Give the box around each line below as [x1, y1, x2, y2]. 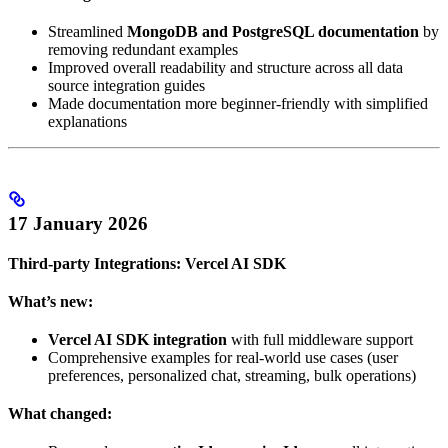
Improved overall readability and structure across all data [48, 59, 403, 77]
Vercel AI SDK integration [48, 330, 227, 348]
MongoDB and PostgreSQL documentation [127, 23, 419, 41]
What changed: [8, 404, 112, 422]
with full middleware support [227, 330, 413, 348]
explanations [48, 113, 127, 131]
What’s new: [8, 292, 93, 310]
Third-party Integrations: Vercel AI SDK [8, 254, 286, 272]
